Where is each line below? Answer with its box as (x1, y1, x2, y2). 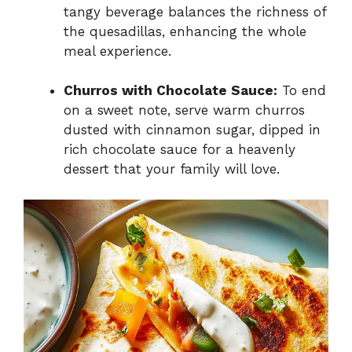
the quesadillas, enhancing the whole (64, 23, 306, 39)
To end (277, 82, 326, 99)
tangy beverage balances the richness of (64, 3, 326, 20)
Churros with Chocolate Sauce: (64, 82, 277, 99)
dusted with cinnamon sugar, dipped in (64, 122, 321, 138)
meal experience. (64, 42, 171, 59)
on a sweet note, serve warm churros (64, 102, 305, 119)
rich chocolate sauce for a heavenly (64, 141, 295, 158)
